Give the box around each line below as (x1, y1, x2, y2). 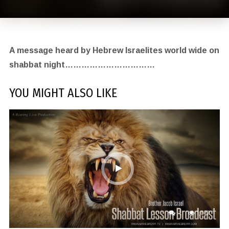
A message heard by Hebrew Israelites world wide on (9, 46, 219, 55)
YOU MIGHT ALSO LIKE (9, 86, 117, 101)
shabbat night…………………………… (9, 60, 155, 70)
